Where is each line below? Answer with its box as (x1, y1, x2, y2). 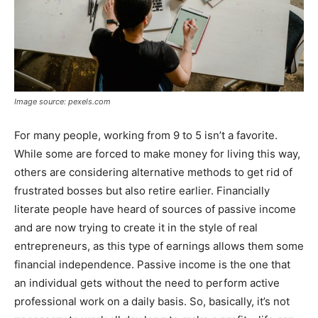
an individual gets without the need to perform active (14, 275, 280, 290)
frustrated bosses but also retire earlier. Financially (14, 183, 270, 197)
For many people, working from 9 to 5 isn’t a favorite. (14, 128, 278, 142)
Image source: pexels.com (14, 96, 111, 106)
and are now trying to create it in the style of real (14, 220, 258, 234)
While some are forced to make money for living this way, (14, 146, 300, 160)
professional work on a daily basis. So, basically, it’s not (14, 294, 290, 308)
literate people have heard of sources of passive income (14, 202, 296, 216)
